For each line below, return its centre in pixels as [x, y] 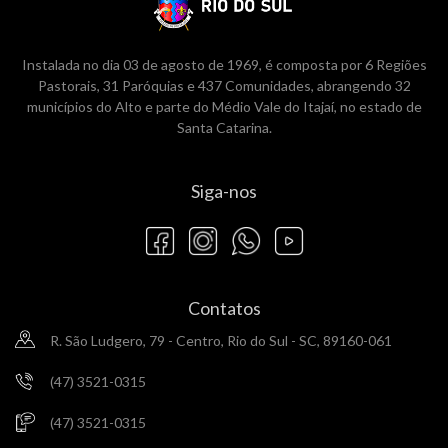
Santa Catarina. [224, 127]
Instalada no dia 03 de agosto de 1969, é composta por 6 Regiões [224, 64]
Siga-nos [224, 190]
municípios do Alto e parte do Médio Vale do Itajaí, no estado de [224, 106]
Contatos [224, 307]
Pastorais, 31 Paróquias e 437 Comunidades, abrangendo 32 [224, 85]
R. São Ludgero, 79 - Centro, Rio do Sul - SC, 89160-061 [221, 340]
